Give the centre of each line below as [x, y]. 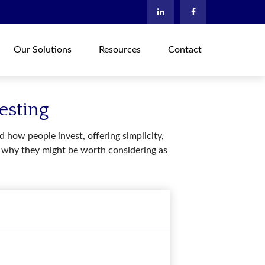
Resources [120, 49]
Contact [185, 49]
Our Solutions [43, 49]
